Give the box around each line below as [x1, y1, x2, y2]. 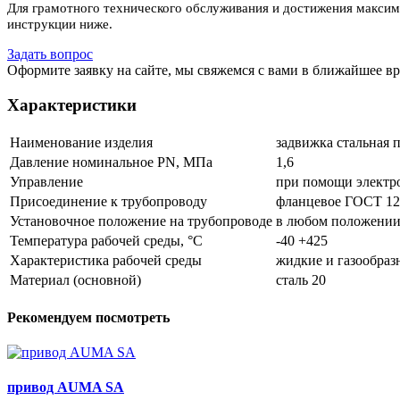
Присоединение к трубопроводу [10, 193, 207, 209]
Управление [10, 173, 83, 189]
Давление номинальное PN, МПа [10, 154, 212, 170]
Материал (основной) [10, 271, 141, 287]
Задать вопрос [7, 46, 93, 62]
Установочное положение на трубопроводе [10, 212, 272, 229]
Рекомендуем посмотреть [7, 309, 170, 325]
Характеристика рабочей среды [10, 252, 202, 268]
